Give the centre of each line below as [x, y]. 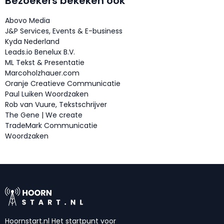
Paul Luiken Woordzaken [47, 94]
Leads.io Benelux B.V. [40, 52]
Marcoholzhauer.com [42, 73]
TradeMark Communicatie [51, 126]
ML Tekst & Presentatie [45, 63]
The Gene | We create [44, 115]
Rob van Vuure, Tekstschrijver [56, 105]
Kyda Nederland [32, 42]
